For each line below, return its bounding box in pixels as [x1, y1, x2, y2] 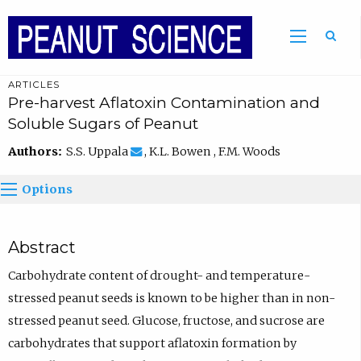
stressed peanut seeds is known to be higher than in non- [7, 290, 335, 305]
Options [22, 181, 73, 197]
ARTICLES [7, 79, 60, 91]
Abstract [7, 237, 76, 257]
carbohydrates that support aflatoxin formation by [7, 335, 297, 351]
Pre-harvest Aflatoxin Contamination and [7, 93, 320, 113]
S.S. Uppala [65, 144, 131, 160]
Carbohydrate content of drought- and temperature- [7, 268, 310, 283]
